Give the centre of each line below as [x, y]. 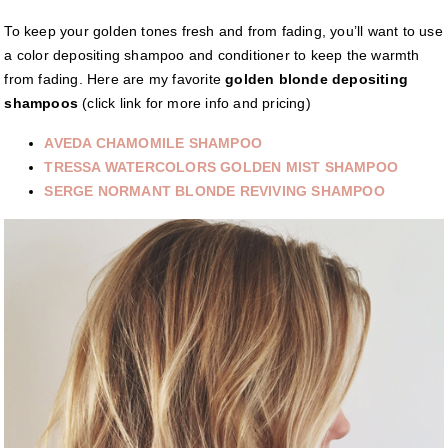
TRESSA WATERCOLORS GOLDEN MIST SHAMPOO [221, 167]
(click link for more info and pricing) [194, 103]
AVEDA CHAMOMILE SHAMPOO [153, 143]
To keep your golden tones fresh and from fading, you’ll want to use [223, 31]
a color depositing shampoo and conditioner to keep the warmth [212, 55]
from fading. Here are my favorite [115, 79]
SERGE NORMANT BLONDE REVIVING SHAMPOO [214, 191]
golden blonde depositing [317, 79]
